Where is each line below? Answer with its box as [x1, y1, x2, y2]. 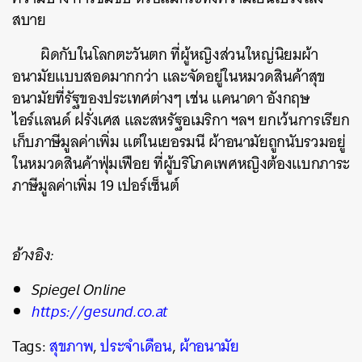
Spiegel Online [32, 276, 127, 303]
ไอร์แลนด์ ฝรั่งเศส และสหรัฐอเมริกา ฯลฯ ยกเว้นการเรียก [12, 107, 350, 133]
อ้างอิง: [12, 242, 54, 268]
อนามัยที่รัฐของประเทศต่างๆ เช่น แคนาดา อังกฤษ [12, 85, 309, 112]
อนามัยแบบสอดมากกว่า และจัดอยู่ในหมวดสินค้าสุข [12, 63, 326, 90]
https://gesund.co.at [32, 298, 168, 325]
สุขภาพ [48, 333, 94, 360]
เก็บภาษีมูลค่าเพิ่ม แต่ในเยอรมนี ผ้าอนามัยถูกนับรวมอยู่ [12, 128, 346, 155]
